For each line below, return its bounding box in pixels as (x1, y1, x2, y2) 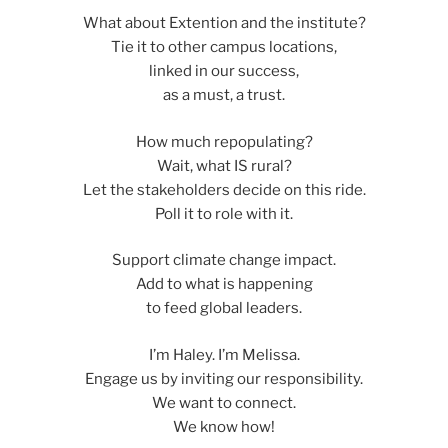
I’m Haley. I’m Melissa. (148, 345, 300, 364)
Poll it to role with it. (155, 204, 293, 223)
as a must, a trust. (163, 86, 285, 105)
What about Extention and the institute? (82, 14, 366, 33)
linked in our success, (149, 62, 299, 81)
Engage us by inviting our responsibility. (85, 369, 363, 388)
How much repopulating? (135, 132, 313, 151)
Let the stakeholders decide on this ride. (82, 180, 366, 199)
